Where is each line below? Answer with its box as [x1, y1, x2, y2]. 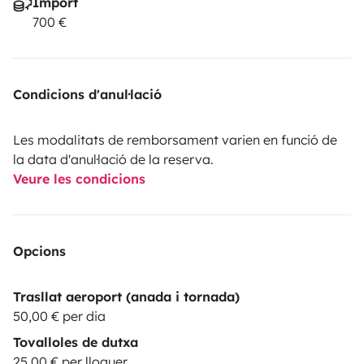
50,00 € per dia [13, 307, 106, 324]
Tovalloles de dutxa [13, 333, 138, 350]
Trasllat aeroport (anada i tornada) [13, 288, 240, 305]
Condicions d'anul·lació [13, 85, 162, 102]
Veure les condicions [13, 170, 145, 187]
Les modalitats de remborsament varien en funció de [13, 131, 337, 148]
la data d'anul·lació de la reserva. [13, 150, 214, 167]
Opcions [13, 242, 66, 259]
